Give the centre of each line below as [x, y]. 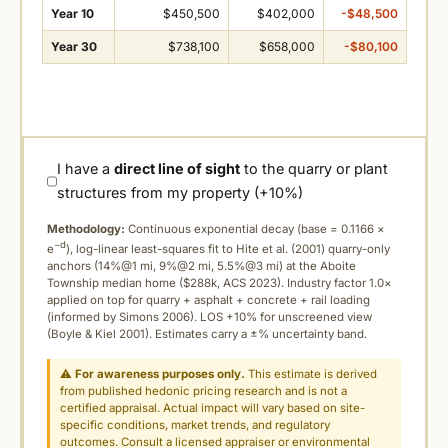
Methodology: [86, 229]
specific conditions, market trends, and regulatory [195, 425]
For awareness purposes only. [160, 374]
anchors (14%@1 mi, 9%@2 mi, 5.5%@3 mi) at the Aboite [201, 266]
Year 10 [72, 13]
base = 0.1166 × [343, 229]
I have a [86, 169]
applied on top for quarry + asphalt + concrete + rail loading [208, 300]
